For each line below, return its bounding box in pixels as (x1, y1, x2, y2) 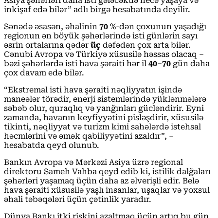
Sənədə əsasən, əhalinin (4, 21, 99, 31)
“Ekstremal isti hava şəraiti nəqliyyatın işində (4, 85, 182, 94)
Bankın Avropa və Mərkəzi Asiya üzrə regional (4, 157, 183, 167)
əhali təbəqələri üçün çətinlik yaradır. (4, 194, 151, 204)
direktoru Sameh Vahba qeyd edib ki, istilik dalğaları (4, 166, 211, 176)
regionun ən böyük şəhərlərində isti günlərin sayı (4, 31, 198, 40)
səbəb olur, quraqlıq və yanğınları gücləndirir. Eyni (4, 103, 204, 113)
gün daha (171, 58, 210, 68)
